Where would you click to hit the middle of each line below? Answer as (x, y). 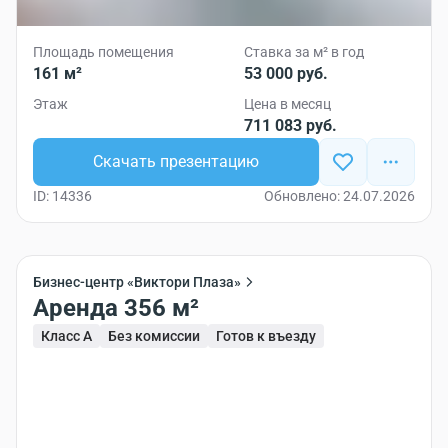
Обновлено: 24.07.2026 (339, 196)
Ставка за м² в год (304, 52)
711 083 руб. (290, 125)
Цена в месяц (287, 104)
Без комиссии (154, 336)
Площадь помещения (103, 52)
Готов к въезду (266, 336)
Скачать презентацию (176, 161)
